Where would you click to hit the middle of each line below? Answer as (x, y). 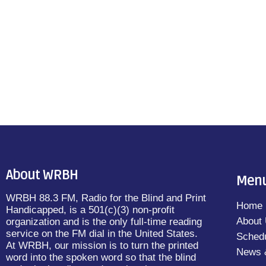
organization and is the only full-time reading (104, 222)
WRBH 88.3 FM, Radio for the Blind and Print (106, 198)
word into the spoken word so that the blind (101, 258)
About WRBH (42, 175)
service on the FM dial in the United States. (102, 234)
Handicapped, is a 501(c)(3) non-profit (90, 210)
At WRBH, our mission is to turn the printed (102, 246)
